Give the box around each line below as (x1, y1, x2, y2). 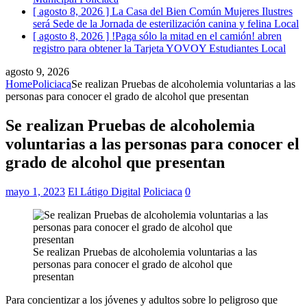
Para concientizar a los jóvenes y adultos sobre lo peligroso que (5, 293, 278, 306)
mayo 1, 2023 (5, 185, 65, 197)
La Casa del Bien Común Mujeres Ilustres (112, 5, 293, 17)
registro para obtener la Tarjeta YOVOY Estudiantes (33, 42, 261, 54)
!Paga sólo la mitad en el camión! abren (112, 29, 282, 42)
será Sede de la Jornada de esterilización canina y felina (33, 17, 274, 29)
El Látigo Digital (68, 185, 140, 197)
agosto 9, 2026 (5, 65, 69, 77)
